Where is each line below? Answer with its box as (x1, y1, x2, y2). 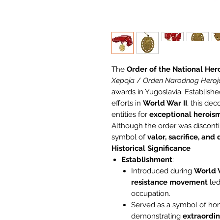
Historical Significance (111, 144, 191, 153)
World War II (143, 99, 187, 108)
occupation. (131, 189, 170, 198)
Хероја (111, 76, 135, 85)
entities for (111, 110, 149, 119)
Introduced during (131, 166, 194, 176)
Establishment (121, 155, 172, 165)
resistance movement (131, 178, 208, 187)
